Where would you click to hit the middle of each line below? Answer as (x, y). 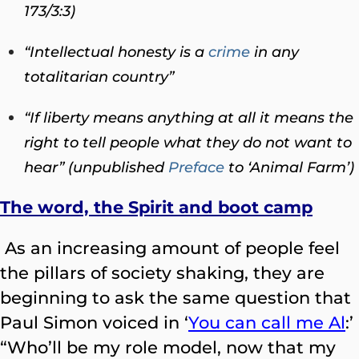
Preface (196, 167)
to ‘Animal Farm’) (289, 167)
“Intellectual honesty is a (116, 52)
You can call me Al (267, 323)
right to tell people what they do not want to (188, 142)
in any (274, 52)
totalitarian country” (99, 77)
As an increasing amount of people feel (172, 248)
